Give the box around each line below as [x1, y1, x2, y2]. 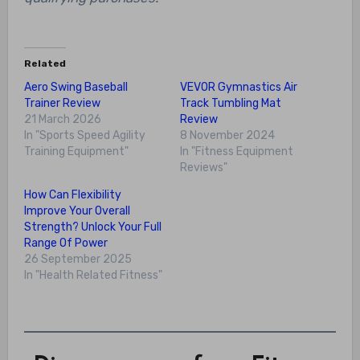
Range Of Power [23, 235, 108, 250]
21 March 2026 [23, 112, 101, 126]
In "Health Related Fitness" [23, 268, 162, 282]
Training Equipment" [23, 144, 129, 158]
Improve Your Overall [23, 203, 130, 218]
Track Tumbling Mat [180, 96, 281, 110]
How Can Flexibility [23, 187, 121, 202]
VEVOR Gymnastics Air [180, 80, 297, 94]
